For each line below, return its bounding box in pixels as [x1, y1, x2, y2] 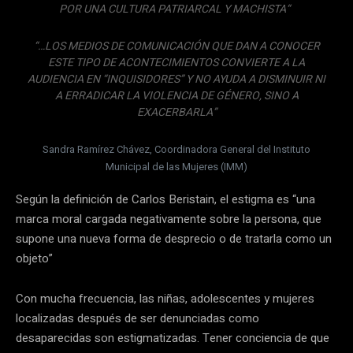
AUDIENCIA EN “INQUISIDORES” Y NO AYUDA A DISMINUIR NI [28, 70, 325, 87]
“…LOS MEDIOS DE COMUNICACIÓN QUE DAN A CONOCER [33, 37, 320, 54]
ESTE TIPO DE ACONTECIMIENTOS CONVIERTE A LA [48, 54, 305, 71]
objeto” [16, 249, 53, 267]
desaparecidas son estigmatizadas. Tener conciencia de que [16, 329, 329, 347]
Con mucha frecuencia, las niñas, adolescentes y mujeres [16, 289, 314, 307]
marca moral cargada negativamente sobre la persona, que [16, 210, 321, 228]
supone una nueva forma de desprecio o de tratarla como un [16, 229, 332, 247]
